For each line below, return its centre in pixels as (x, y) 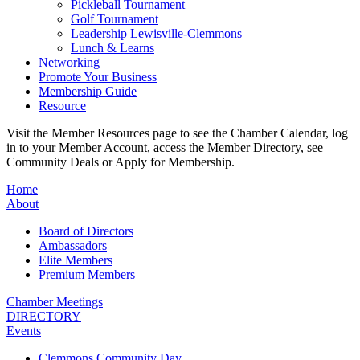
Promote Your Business (98, 76)
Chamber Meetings (55, 301)
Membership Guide (88, 91)
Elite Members (76, 260)
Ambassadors (73, 245)
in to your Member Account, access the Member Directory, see (165, 147)
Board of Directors (86, 231)
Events (24, 330)
